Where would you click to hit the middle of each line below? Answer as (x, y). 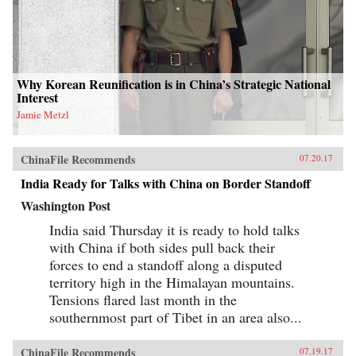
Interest (37, 97)
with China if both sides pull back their (162, 247)
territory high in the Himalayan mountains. (172, 282)
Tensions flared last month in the (143, 299)
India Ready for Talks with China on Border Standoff (166, 183)
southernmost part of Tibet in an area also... (176, 317)
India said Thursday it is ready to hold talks (174, 229)
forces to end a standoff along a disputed (166, 264)
